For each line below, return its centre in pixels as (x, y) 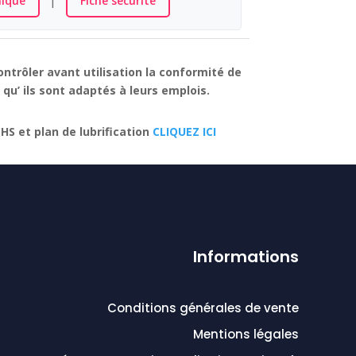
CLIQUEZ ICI (185, 132)
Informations (246, 256)
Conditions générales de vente (203, 308)
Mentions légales (246, 334)
